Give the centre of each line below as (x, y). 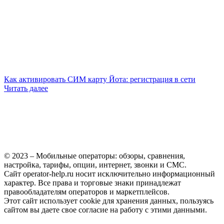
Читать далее (26, 88)
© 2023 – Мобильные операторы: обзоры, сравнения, (94, 156)
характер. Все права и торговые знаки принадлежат (92, 183)
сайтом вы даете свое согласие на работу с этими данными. (105, 210)
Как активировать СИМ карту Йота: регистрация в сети (100, 79)
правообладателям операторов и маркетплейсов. (87, 192)
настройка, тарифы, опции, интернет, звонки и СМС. (95, 165)
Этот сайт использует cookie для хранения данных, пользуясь (109, 201)
